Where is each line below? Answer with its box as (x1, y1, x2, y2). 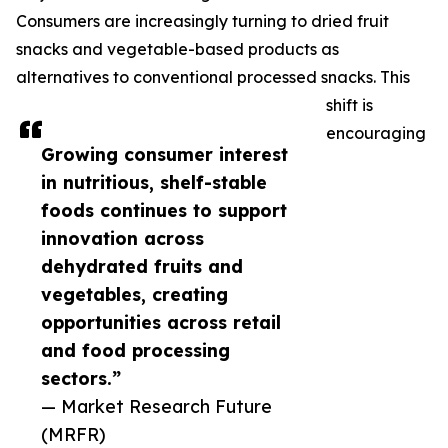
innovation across (41, 227, 204, 250)
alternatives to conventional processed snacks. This (16, 67, 410, 88)
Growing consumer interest (41, 143, 288, 166)
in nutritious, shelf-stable (41, 171, 267, 194)
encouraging (326, 123, 426, 144)
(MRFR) (41, 423, 106, 446)
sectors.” (41, 367, 121, 390)
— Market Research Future (41, 395, 272, 418)
